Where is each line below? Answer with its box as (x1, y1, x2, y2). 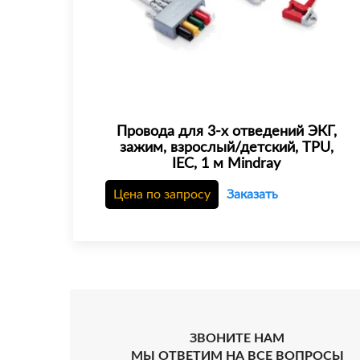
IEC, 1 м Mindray (172, 156, 281, 171)
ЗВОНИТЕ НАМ (190, 331, 285, 345)
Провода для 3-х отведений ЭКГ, (116, 124, 337, 139)
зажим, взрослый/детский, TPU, (119, 140, 333, 155)
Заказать (227, 187, 278, 201)
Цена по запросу (113, 187, 211, 201)
